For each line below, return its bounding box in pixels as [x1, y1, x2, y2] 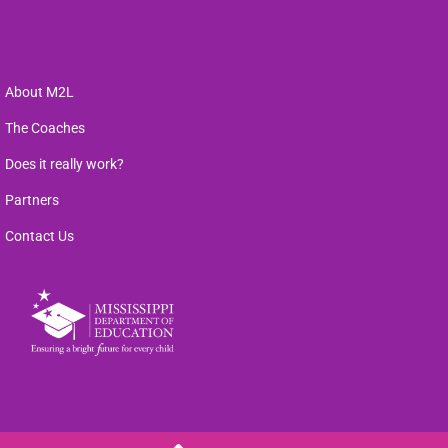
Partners [4, 191, 59, 208]
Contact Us [4, 227, 74, 244]
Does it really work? [4, 155, 124, 172]
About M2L [4, 83, 74, 100]
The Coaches [4, 119, 85, 136]
